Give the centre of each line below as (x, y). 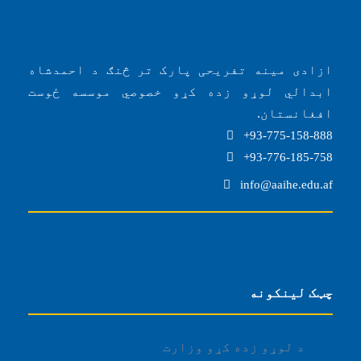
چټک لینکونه (291, 293)
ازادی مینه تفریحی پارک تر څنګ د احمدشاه (180, 70)
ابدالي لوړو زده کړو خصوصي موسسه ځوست (180, 91)
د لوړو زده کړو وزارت (234, 347)
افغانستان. (295, 113)
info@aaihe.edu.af (282, 185)
